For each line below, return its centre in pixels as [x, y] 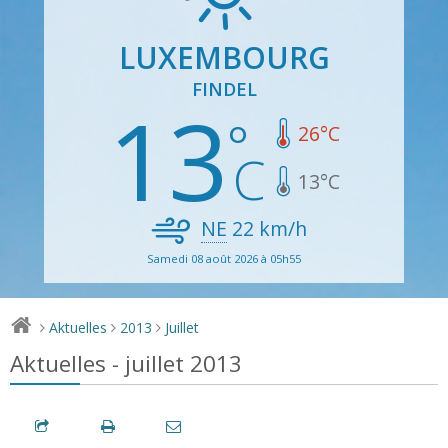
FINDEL [224, 88]
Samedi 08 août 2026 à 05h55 [224, 258]
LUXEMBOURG [224, 57]
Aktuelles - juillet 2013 [126, 363]
